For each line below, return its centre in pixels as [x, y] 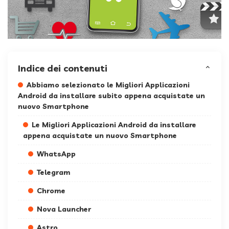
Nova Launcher [64, 209]
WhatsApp [56, 154]
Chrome [51, 191]
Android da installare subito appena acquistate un [111, 96]
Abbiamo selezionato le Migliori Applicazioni [108, 85]
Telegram [54, 173]
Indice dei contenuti [63, 68]
